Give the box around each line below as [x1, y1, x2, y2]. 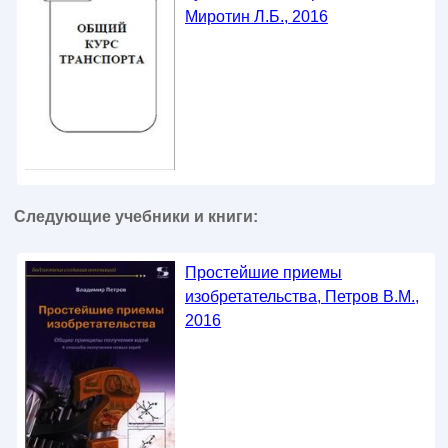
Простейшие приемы [184, 263, 342, 281]
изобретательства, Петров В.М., [184, 287, 419, 305]
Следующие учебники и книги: [13, 207, 258, 225]
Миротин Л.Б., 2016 [184, 7, 328, 25]
